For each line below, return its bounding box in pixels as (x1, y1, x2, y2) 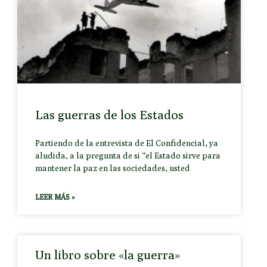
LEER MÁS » (35, 193, 76, 202)
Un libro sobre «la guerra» (35, 247, 181, 263)
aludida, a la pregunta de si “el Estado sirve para (35, 151, 221, 161)
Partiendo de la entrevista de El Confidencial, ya (35, 138, 219, 148)
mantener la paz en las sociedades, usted (35, 163, 191, 173)
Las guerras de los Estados (35, 107, 184, 123)
